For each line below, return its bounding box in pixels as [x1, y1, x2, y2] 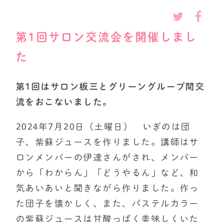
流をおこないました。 [16, 97, 112, 106]
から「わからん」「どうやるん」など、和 [16, 168, 199, 177]
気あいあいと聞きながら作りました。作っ [16, 184, 199, 193]
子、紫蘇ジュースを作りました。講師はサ [16, 138, 199, 147]
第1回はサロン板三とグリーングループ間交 [16, 82, 205, 91]
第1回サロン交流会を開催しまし [16, 31, 197, 43]
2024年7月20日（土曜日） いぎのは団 [16, 122, 191, 131]
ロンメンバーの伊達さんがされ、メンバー [16, 153, 199, 162]
